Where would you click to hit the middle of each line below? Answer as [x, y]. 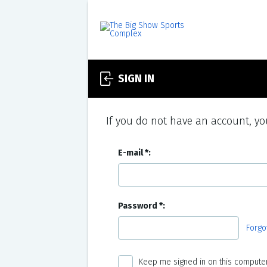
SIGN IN [136, 79]
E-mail [130, 153]
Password [137, 206]
